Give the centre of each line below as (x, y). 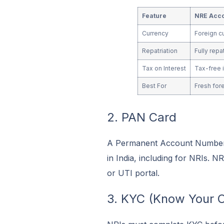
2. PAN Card (141, 117)
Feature (154, 16)
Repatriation (160, 51)
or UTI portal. (133, 173)
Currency (155, 33)
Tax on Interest (164, 68)
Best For (154, 86)
